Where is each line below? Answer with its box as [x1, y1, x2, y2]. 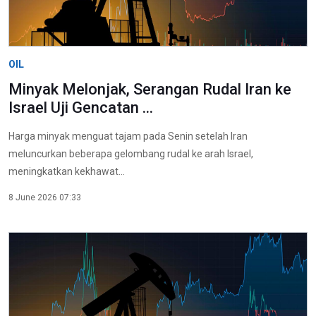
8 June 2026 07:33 [8, 192, 81, 202]
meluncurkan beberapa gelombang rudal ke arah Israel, [8, 147, 253, 159]
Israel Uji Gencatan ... [8, 98, 153, 116]
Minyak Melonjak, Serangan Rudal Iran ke [8, 80, 291, 98]
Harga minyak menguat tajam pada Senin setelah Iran [8, 130, 248, 142]
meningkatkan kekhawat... [8, 165, 125, 177]
